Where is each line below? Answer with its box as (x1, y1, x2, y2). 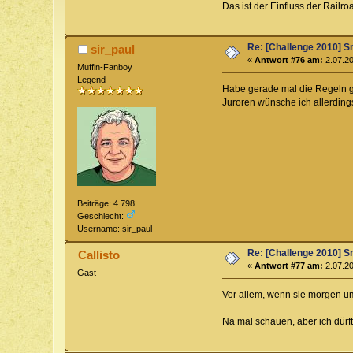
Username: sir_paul (77, 224, 153, 234)
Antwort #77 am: (255, 261, 324, 271)
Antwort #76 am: (255, 55, 324, 65)
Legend (77, 75, 106, 85)
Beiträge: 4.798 (77, 199, 136, 209)
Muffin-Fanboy (77, 62, 133, 72)
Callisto (77, 248, 120, 262)
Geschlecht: (77, 211, 127, 221)
